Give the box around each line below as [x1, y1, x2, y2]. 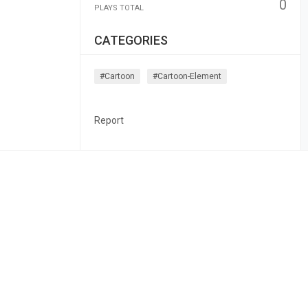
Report [93, 115, 124, 126]
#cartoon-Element [152, 71, 221, 81]
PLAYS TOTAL [93, 3, 144, 12]
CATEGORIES [93, 33, 168, 47]
